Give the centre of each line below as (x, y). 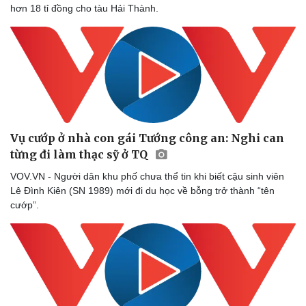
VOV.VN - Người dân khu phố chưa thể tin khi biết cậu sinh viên (147, 176)
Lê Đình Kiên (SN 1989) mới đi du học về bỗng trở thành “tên (142, 190)
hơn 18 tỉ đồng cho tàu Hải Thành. (84, 8)
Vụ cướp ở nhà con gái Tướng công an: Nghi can (147, 138)
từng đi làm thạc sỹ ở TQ (80, 154)
